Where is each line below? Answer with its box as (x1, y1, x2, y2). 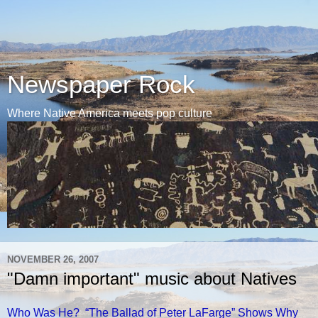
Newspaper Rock (7, 71, 195, 98)
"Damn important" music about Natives (7, 269, 297, 288)
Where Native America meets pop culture (7, 107, 212, 119)
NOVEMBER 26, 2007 (7, 253, 99, 265)
